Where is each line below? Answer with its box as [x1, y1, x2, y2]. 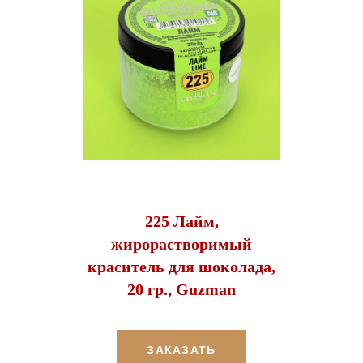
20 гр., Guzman [127, 280, 236, 298]
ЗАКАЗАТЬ [147, 343, 216, 357]
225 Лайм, [144, 211, 219, 230]
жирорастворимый [111, 234, 252, 253]
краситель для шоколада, [88, 257, 275, 275]
